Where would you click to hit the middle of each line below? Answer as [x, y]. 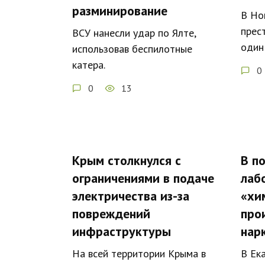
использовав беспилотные [132, 49]
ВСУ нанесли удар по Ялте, [134, 33]
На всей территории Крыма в [139, 253]
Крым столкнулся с [127, 160]
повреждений [111, 213]
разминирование [120, 10]
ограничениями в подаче [143, 178]
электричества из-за [131, 195]
